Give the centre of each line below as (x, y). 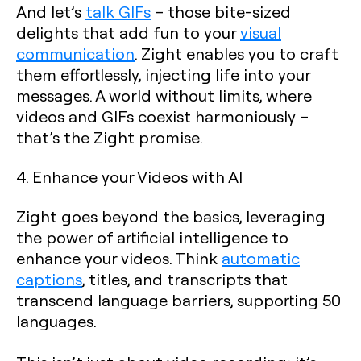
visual (261, 32)
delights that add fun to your (128, 32)
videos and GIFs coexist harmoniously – (162, 116)
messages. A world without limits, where (164, 95)
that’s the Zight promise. (110, 137)
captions (49, 279)
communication (75, 53)
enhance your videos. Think (119, 258)
